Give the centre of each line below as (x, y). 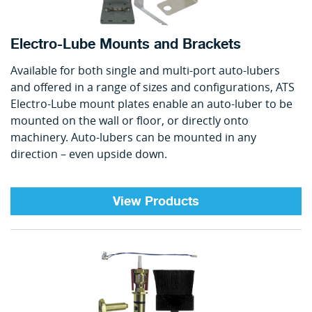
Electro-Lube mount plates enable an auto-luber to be (151, 104)
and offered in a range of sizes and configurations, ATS (153, 87)
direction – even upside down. (89, 154)
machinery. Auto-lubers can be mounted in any (133, 138)
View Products (156, 202)
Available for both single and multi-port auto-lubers (145, 71)
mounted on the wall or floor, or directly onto (130, 121)
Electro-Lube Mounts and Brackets (126, 45)
